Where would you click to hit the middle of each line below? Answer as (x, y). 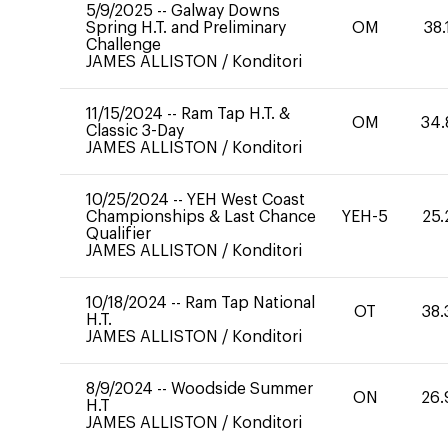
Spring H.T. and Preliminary (186, 28)
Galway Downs (225, 11)
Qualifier (118, 234)
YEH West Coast (246, 200)
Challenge (123, 45)
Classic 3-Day (135, 131)
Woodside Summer (242, 389)
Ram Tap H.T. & (235, 114)
